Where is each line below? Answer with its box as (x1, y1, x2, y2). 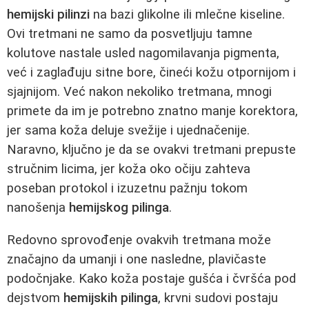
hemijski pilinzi (7, 6, 90, 22)
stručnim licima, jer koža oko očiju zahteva (7, 161, 250, 177)
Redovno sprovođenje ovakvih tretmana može (7, 232, 271, 248)
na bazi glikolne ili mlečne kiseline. (90, 6, 285, 22)
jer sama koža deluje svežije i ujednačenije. (7, 122, 250, 138)
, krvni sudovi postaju (158, 290, 278, 306)
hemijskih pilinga (63, 290, 158, 306)
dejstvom (7, 290, 63, 306)
